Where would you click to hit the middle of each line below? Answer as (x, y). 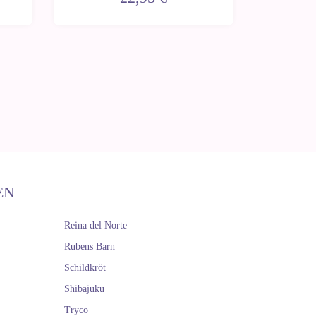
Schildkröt (85, 268)
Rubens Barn (90, 247)
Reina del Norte (96, 225)
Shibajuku (84, 289)
